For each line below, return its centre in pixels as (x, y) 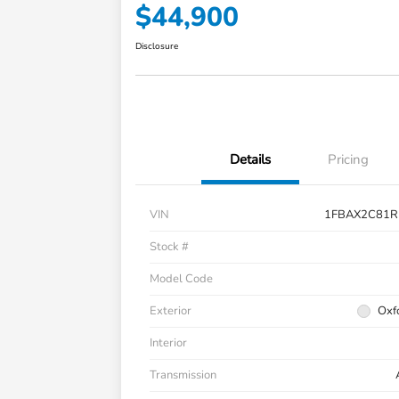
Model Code (181, 279)
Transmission (183, 375)
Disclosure (157, 47)
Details (250, 160)
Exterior (171, 311)
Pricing (348, 160)
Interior (168, 343)
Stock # (169, 247)
